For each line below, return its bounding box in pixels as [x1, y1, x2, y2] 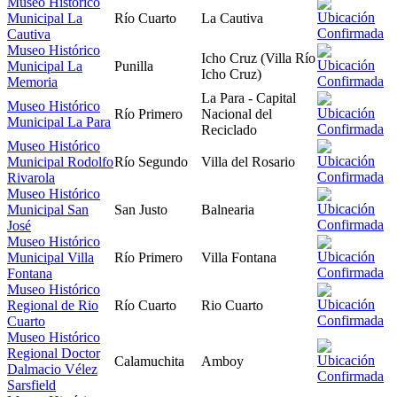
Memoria [7, 74, 58, 90]
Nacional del [201, 105, 272, 121]
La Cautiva [201, 10, 263, 26]
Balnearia [201, 201, 254, 217]
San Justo [114, 201, 167, 217]
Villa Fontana [201, 249, 276, 265]
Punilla [114, 58, 153, 74]
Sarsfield [7, 377, 56, 393]
